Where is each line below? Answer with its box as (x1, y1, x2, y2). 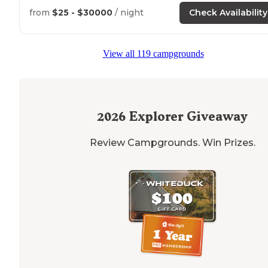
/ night (112, 7, 144, 19)
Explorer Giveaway (126, 109, 248, 124)
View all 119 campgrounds (102, 48, 204, 59)
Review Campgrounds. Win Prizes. (89, 137, 255, 149)
